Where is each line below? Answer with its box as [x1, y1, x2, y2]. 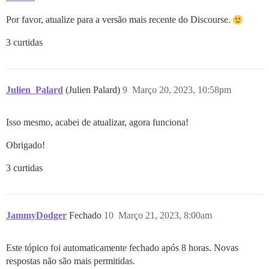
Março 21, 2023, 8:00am [118, 210, 212, 220]
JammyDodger [6, 210, 67, 220]
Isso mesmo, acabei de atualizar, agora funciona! [6, 116, 189, 127]
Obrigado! [6, 139, 45, 150]
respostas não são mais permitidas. [6, 255, 135, 266]
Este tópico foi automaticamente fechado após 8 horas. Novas [6, 242, 238, 253]
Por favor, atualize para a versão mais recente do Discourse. [6, 14, 233, 25]
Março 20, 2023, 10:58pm [132, 84, 231, 95]
